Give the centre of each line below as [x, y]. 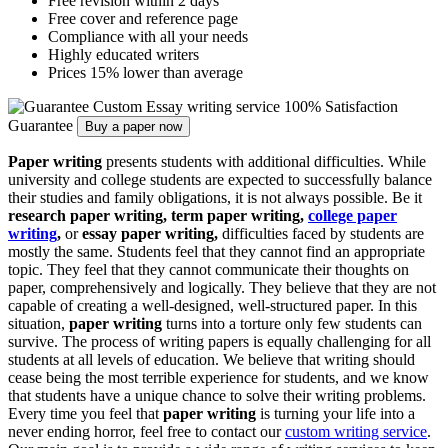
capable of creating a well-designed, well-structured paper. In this [212, 305]
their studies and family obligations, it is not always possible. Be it [215, 197]
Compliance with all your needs [148, 36]
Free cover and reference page [143, 18]
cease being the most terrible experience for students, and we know [218, 377]
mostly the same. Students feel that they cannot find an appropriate [216, 251]
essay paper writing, [152, 233]
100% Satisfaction [341, 106]
